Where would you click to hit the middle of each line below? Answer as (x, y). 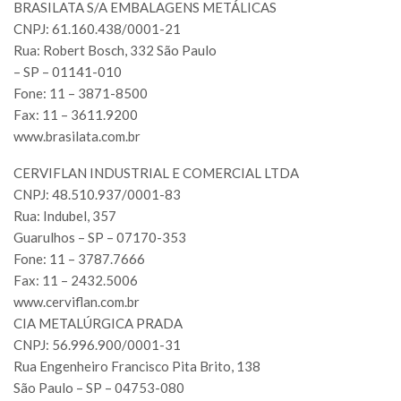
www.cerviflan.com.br (77, 302)
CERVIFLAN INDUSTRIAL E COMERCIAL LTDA (156, 173)
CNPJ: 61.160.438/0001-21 (97, 29)
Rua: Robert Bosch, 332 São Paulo (115, 51)
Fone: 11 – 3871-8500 (81, 94)
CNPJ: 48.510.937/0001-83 (97, 195)
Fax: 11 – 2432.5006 (76, 281)
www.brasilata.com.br (77, 137)
